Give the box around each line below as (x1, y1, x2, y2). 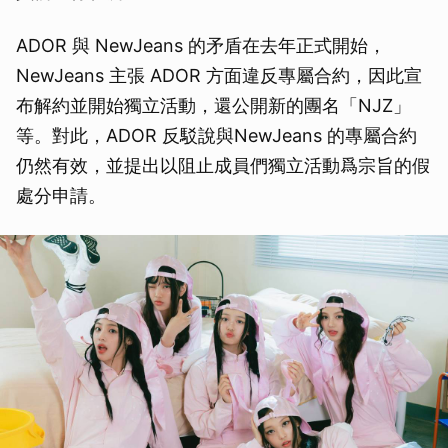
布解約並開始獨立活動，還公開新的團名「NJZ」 (16, 94, 411, 116)
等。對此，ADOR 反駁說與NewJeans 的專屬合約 (16, 124, 417, 146)
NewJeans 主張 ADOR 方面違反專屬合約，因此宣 (16, 64, 422, 86)
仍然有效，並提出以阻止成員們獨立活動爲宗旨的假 (16, 154, 430, 176)
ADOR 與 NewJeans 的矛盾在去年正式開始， (16, 34, 386, 56)
